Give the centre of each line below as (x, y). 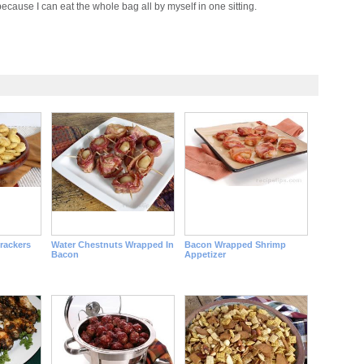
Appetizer (205, 254)
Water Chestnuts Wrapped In (112, 245)
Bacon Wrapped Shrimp (235, 245)
